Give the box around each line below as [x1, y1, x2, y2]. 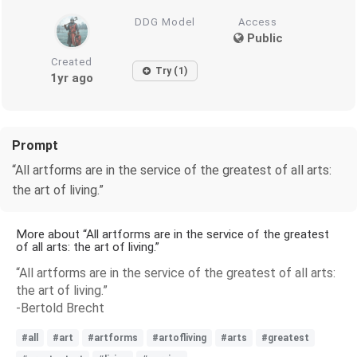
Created [51, 55, 93, 68]
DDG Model [135, 15, 196, 28]
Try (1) [155, 65, 187, 76]
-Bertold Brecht [16, 300, 104, 316]
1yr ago [50, 70, 94, 85]
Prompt [12, 137, 58, 153]
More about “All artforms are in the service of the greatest [16, 226, 329, 241]
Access [238, 15, 278, 28]
